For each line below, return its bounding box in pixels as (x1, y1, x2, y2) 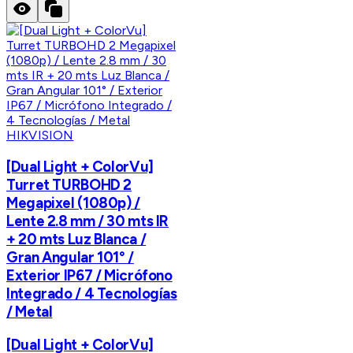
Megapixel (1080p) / (6, 194, 140, 213)
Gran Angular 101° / (6, 248, 134, 267)
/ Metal (6, 303, 53, 321)
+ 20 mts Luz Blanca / (6, 230, 147, 249)
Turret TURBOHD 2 (6, 176, 132, 195)
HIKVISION (6, 128, 74, 143)
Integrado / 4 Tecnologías (6, 284, 177, 303)
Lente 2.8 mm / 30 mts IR (6, 212, 169, 231)
